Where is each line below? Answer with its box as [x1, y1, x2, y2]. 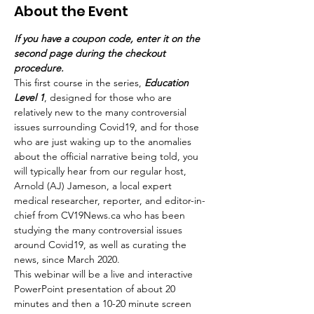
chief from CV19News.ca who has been [14, 209, 188, 221]
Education [144, 76, 191, 89]
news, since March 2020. [14, 253, 123, 266]
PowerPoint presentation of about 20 [14, 282, 178, 295]
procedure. [14, 62, 64, 74]
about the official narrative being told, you [14, 150, 201, 163]
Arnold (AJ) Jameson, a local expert [14, 179, 175, 192]
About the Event [14, 1, 128, 21]
